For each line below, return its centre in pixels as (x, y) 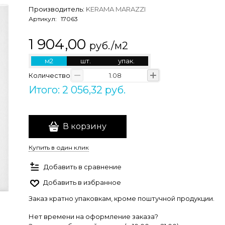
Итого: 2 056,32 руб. (77, 90)
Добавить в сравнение (83, 166)
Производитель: (57, 9)
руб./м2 (109, 46)
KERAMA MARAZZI (116, 9)
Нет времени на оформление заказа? (93, 216)
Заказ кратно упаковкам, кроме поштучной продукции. (122, 198)
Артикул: (43, 19)
